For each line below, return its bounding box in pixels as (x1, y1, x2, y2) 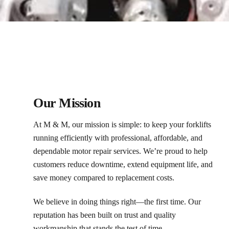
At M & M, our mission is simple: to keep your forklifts (33, 120, 212, 129)
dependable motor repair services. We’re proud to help (33, 146, 208, 155)
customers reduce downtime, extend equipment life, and (33, 159, 213, 169)
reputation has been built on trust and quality (33, 210, 176, 219)
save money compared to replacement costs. (33, 173, 175, 182)
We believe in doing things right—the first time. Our (33, 197, 201, 206)
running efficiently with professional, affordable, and (33, 133, 203, 142)
